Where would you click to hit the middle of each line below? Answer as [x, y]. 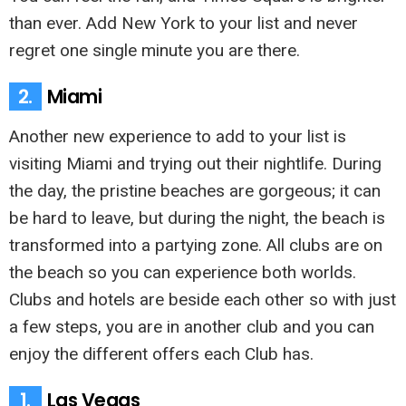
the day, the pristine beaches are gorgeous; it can [195, 190]
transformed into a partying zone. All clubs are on [196, 245]
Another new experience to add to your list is [178, 136]
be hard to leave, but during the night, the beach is [197, 217]
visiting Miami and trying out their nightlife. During [195, 163]
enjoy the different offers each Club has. [161, 353]
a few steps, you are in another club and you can [192, 326]
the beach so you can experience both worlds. [183, 272]
